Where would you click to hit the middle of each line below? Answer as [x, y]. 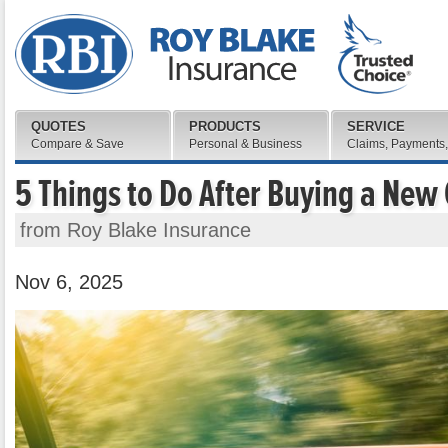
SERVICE [376, 126]
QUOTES [58, 126]
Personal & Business [245, 144]
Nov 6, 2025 [69, 282]
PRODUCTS [225, 126]
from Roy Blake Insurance [135, 230]
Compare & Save [77, 144]
